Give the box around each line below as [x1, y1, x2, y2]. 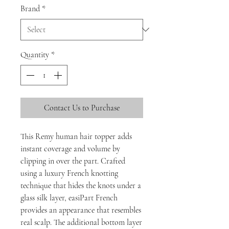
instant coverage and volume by [20, 144, 120, 154]
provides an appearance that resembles [20, 205, 141, 215]
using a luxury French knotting [20, 168, 118, 178]
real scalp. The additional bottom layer [20, 217, 142, 227]
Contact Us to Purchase [44, 103, 120, 113]
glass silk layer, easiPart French [20, 193, 118, 203]
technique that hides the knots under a [20, 180, 141, 191]
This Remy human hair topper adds [20, 131, 132, 142]
